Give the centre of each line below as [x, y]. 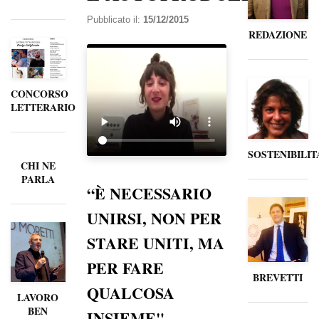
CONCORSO [40, 94]
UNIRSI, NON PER [154, 218]
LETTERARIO [43, 108]
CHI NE [38, 166]
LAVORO [38, 297]
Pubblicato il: [115, 20]
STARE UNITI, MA [155, 243]
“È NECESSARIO [149, 193]
